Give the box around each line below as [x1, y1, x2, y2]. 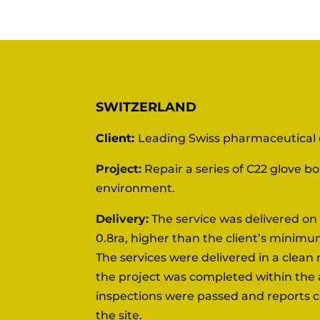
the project [96, 269, 164, 284]
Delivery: [96, 211, 149, 226]
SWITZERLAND [96, 99, 197, 115]
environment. [96, 181, 176, 195]
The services [96, 250, 170, 264]
